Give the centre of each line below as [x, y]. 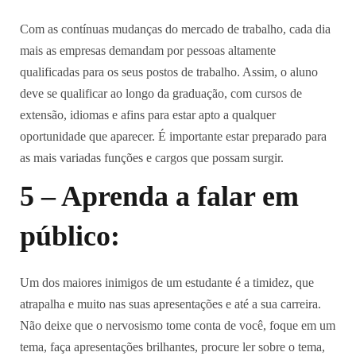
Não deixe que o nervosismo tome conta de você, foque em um [178, 325]
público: [70, 236]
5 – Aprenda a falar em [159, 196]
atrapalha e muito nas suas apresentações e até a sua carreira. [170, 304]
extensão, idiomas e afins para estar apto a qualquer [148, 115]
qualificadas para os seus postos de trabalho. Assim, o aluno [169, 72]
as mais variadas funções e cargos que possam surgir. [152, 158]
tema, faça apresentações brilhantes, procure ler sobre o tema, [172, 347]
